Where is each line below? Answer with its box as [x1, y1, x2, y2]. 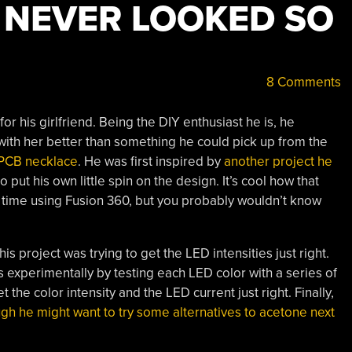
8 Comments [262, 74, 341, 90]
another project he [223, 152, 332, 170]
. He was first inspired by [77, 152, 224, 170]
